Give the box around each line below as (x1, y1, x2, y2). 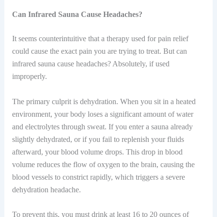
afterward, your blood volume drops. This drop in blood (12, 147, 183, 156)
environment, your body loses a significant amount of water (12, 109, 193, 118)
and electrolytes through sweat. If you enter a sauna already (12, 122, 193, 131)
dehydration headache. (12, 185, 81, 194)
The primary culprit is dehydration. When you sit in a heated (12, 97, 196, 106)
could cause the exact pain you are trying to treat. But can (12, 47, 187, 56)
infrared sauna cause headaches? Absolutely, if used (12, 60, 170, 68)
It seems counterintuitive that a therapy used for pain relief (12, 34, 188, 43)
